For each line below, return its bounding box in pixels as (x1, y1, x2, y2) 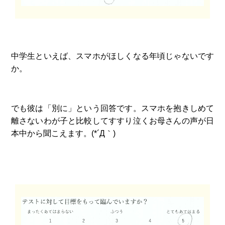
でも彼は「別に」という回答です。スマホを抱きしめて (11, 103, 214, 113)
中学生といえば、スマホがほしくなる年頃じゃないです (11, 51, 214, 60)
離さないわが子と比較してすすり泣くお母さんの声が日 (11, 116, 214, 126)
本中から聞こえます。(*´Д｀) (11, 129, 116, 138)
